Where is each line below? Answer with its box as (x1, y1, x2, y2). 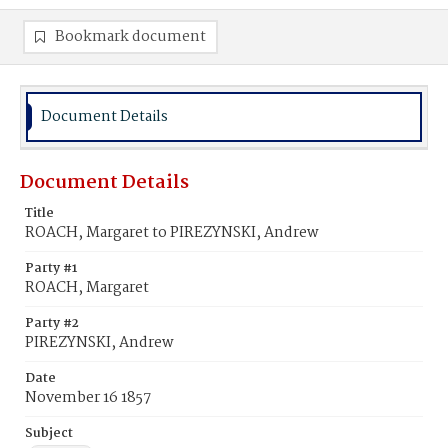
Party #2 (25, 313, 79, 334)
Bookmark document (55, 25, 206, 49)
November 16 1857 (25, 386, 151, 410)
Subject (25, 423, 73, 444)
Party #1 (25, 258, 77, 279)
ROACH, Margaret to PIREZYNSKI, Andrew (25, 221, 319, 245)
